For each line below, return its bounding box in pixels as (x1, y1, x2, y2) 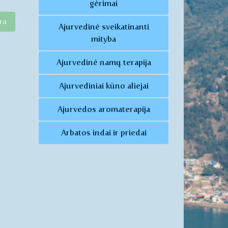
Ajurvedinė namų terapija (56, 58, 151, 68)
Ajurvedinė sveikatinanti (58, 22, 149, 32)
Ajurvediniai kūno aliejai (59, 81, 149, 91)
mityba (91, 34, 116, 44)
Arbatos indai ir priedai (61, 128, 147, 138)
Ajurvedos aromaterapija (57, 104, 150, 115)
